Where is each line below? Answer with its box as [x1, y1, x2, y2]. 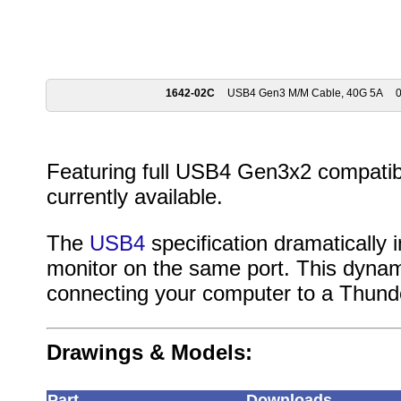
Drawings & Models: [46, 340, 252, 364]
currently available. [46, 184, 223, 209]
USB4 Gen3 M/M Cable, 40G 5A [226, 87, 383, 99]
